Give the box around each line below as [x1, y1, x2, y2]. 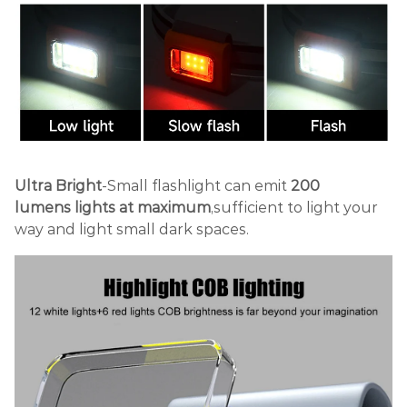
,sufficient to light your [211, 199, 378, 217]
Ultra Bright [15, 177, 102, 195]
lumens [15, 199, 71, 217]
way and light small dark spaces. [15, 221, 249, 239]
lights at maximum [71, 199, 211, 217]
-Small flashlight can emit [102, 177, 291, 195]
